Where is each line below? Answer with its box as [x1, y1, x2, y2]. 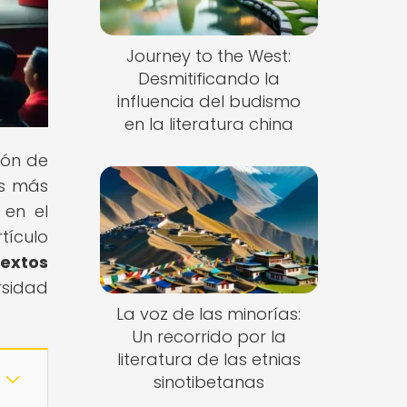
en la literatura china [124, 113, 293, 136]
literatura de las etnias [116, 347, 301, 371]
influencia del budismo [116, 90, 301, 114]
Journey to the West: [126, 45, 292, 68]
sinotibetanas [153, 370, 264, 393]
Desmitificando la [137, 67, 280, 91]
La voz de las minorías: [116, 302, 302, 325]
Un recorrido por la [131, 324, 286, 348]
